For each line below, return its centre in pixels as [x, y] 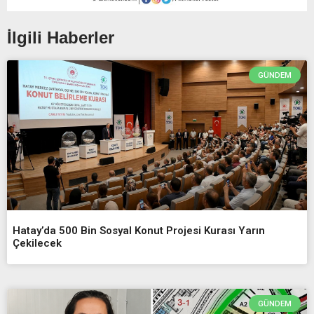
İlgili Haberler [61, 37]
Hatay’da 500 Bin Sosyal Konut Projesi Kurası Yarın [139, 230]
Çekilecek [37, 243]
